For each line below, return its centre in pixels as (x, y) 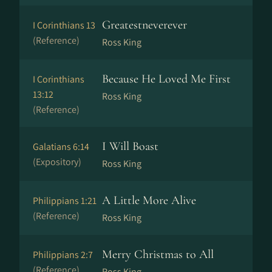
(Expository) (57, 162)
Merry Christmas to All (158, 254)
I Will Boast (130, 146)
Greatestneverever (144, 25)
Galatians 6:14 (61, 147)
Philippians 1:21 (65, 201)
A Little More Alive (149, 200)
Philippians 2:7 (63, 255)
